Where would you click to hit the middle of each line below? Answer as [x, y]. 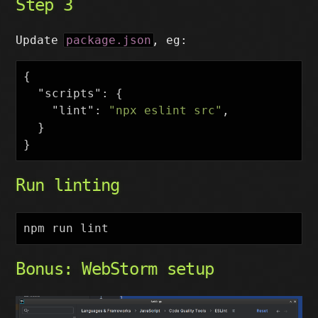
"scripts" [70, 93]
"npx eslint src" [166, 110]
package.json [109, 40]
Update [41, 40]
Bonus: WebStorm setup [115, 269]
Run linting [68, 185]
